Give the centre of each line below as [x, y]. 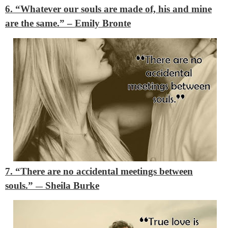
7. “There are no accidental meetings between [99, 171]
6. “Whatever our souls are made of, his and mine [108, 9]
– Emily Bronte [99, 23]
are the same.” [36, 23]
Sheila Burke [71, 185]
